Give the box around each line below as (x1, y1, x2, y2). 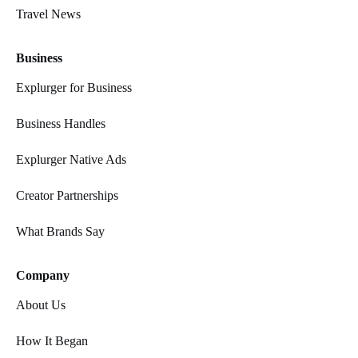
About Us (16, 298, 66, 312)
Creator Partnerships (16, 189, 118, 203)
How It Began (16, 334, 88, 348)
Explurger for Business (16, 81, 132, 95)
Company (16, 268, 70, 283)
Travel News (16, 7, 81, 22)
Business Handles (16, 117, 105, 131)
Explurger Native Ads (16, 153, 126, 167)
